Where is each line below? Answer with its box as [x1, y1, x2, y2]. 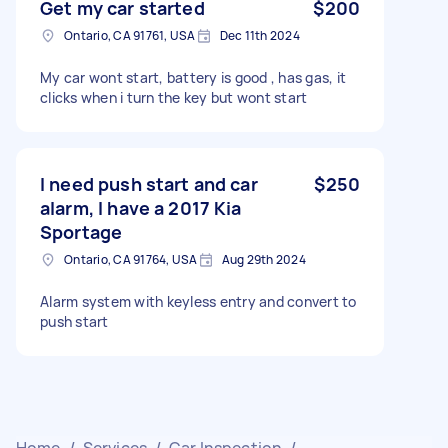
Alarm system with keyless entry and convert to [40, 291, 357, 311]
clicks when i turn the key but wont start [40, 87, 308, 107]
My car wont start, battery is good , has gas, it [40, 67, 346, 87]
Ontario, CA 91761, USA [64, 26, 196, 44]
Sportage [40, 219, 123, 244]
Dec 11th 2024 [219, 26, 300, 44]
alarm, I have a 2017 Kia [40, 195, 242, 220]
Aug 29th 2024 [221, 250, 306, 268]
